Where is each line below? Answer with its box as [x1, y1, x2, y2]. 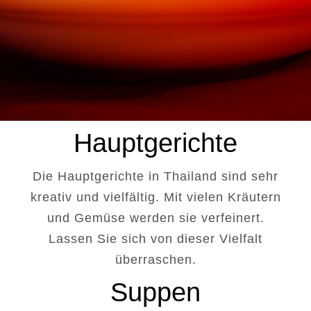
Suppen [110, 277, 201, 307]
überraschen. [115, 252, 196, 267]
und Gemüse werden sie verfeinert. [47, 210, 264, 225]
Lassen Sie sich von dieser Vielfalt [49, 231, 262, 246]
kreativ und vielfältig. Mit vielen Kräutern [30, 190, 281, 204]
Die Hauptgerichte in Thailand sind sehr [33, 169, 278, 183]
